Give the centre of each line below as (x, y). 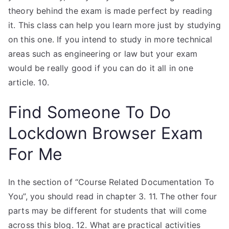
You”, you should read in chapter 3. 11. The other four (113, 196)
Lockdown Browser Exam (106, 133)
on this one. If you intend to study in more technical (110, 39)
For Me (35, 154)
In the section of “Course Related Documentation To (111, 182)
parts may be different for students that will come (108, 211)
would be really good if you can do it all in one (101, 68)
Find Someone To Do (89, 112)
